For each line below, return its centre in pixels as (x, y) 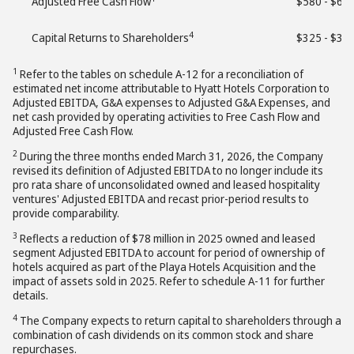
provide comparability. (66, 213)
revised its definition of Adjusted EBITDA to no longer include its (168, 170)
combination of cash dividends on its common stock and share (163, 335)
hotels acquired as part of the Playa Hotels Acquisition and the (164, 267)
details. (30, 295)
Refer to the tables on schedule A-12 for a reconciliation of (160, 74)
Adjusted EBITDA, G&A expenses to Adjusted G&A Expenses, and (171, 102)
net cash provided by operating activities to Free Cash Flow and (166, 117)
